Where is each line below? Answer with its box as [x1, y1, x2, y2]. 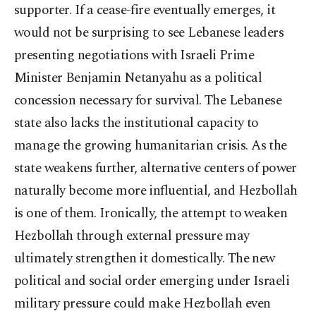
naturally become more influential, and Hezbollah [14, 181, 298, 202]
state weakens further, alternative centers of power [14, 158, 297, 179]
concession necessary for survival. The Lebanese [14, 90, 282, 111]
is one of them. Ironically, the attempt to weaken [14, 203, 288, 224]
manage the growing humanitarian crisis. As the [14, 135, 287, 157]
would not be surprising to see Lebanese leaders [14, 23, 284, 44]
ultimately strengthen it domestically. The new [14, 248, 275, 269]
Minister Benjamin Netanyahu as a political [14, 68, 262, 89]
